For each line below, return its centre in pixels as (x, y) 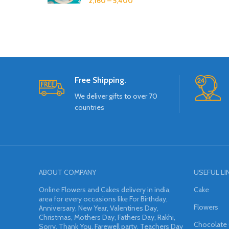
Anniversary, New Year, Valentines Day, (99, 208)
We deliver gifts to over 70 (116, 96)
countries (89, 108)
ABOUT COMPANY (67, 173)
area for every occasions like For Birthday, (103, 199)
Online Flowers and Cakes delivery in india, (105, 190)
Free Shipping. (100, 80)
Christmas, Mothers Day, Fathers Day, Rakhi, (107, 217)
